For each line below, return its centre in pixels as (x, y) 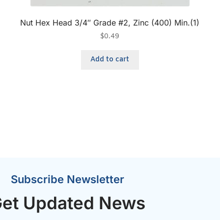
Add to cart (110, 60)
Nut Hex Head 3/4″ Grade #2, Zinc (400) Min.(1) (110, 22)
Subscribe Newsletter (67, 179)
